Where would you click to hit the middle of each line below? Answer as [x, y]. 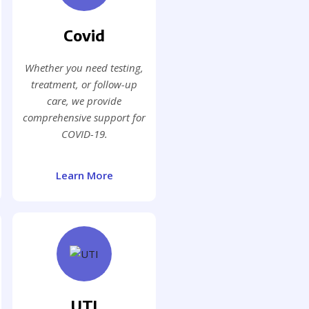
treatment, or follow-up [84, 84]
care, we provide [84, 101]
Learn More [84, 176]
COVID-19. [84, 134]
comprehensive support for [84, 118]
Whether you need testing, [84, 68]
